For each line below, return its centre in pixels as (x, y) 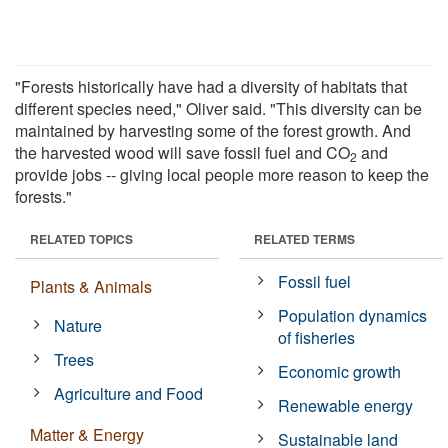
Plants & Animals (91, 286)
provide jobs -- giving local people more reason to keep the (222, 174)
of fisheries (317, 337)
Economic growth (340, 371)
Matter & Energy (87, 434)
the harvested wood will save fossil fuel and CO (182, 152)
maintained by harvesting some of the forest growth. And (213, 130)
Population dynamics (353, 315)
